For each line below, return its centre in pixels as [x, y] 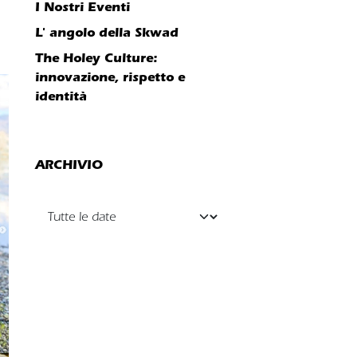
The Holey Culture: [96, 58]
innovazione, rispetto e [110, 77]
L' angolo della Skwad [107, 32]
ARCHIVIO [69, 165]
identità [61, 96]
